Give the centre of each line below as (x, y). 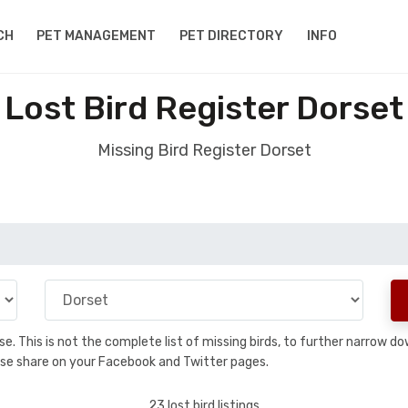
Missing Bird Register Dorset (204, 150)
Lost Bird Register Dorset (204, 108)
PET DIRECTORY (232, 36)
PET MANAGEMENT (97, 36)
